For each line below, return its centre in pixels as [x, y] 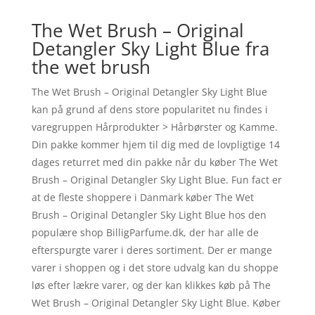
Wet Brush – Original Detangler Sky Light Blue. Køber [156, 302]
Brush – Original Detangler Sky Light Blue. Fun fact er [156, 179]
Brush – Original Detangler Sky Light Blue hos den [149, 214]
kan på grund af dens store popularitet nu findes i [149, 109]
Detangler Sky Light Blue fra [150, 48]
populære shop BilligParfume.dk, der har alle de [145, 232]
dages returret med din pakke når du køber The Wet [154, 162]
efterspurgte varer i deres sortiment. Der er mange [152, 250]
